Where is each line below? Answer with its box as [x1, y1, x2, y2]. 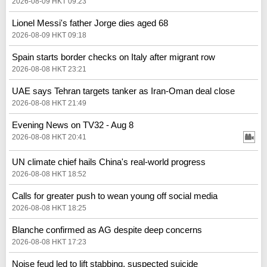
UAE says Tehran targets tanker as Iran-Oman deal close [12, 85, 235, 96]
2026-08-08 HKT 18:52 [12, 169, 86, 178]
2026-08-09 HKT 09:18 [12, 30, 86, 39]
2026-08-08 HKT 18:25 [12, 203, 86, 212]
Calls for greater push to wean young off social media [12, 190, 218, 201]
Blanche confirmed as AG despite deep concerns [12, 224, 202, 235]
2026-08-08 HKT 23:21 [12, 64, 86, 73]
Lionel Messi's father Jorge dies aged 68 [12, 17, 168, 28]
